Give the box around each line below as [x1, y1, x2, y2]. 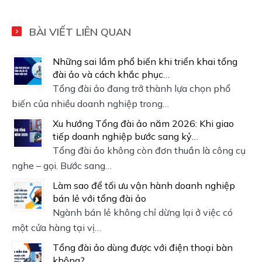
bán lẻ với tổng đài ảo [53, 192, 146, 204]
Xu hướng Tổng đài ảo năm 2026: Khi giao [53, 117, 234, 129]
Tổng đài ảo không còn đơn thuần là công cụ [53, 144, 246, 156]
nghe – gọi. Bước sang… [12, 159, 112, 171]
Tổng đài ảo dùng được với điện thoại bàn [53, 241, 233, 253]
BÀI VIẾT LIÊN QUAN [29, 25, 131, 39]
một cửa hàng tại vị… [12, 221, 101, 233]
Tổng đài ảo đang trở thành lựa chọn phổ [53, 82, 230, 94]
